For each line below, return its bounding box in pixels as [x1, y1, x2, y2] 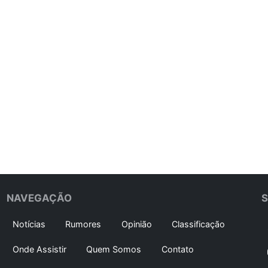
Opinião [121, 219, 152, 230]
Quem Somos [86, 244, 142, 255]
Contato [161, 244, 194, 255]
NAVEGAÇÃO [6, 192, 72, 205]
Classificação [172, 219, 226, 230]
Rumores [65, 219, 102, 230]
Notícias [12, 219, 45, 230]
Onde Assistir [12, 244, 66, 255]
